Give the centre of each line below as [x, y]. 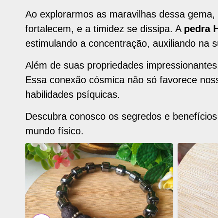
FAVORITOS [62, 203]
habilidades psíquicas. [73, 94]
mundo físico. [54, 131]
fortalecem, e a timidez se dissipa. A [105, 29]
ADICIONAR [62, 154]
